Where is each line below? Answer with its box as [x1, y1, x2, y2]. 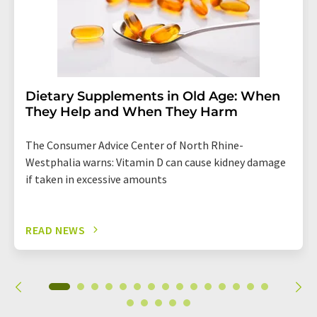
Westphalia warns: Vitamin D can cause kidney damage [25, 154, 286, 169]
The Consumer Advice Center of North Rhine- [25, 137, 243, 152]
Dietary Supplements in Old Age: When [25, 88, 280, 104]
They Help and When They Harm [25, 103, 238, 120]
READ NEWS [25, 222, 86, 237]
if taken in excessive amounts [25, 171, 167, 186]
